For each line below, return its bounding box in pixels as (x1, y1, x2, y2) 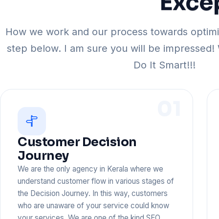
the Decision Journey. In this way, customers (18, 188, 168, 198)
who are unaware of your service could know (18, 200, 170, 210)
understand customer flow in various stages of (18, 176, 175, 186)
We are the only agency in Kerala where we (18, 164, 164, 174)
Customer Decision (18, 134, 137, 150)
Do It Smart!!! (133, 59, 196, 71)
